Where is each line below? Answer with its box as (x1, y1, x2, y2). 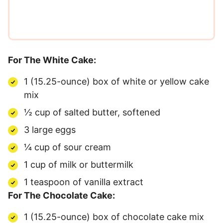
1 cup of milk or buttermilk (24, 159, 133, 170)
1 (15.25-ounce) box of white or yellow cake (24, 76, 209, 87)
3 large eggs (24, 124, 76, 135)
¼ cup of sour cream (24, 142, 111, 153)
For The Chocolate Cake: (8, 190, 115, 201)
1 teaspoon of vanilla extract (24, 177, 143, 188)
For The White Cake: (8, 55, 96, 66)
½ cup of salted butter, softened (24, 107, 160, 118)
